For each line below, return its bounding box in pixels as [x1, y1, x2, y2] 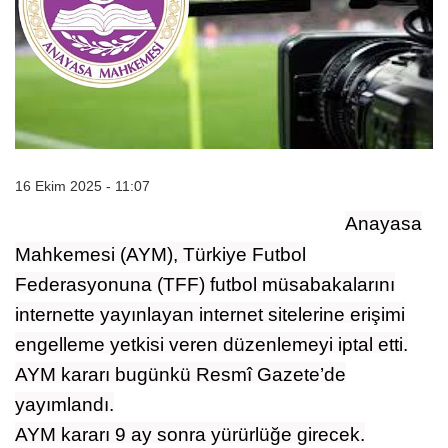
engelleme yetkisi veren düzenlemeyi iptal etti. [15, 333, 408, 355]
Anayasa [345, 212, 422, 234]
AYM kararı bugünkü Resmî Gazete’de [15, 363, 346, 385]
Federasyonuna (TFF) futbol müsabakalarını [15, 273, 395, 295]
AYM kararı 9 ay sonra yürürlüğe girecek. [15, 423, 365, 445]
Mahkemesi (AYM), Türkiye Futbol [15, 243, 306, 265]
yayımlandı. [15, 393, 114, 415]
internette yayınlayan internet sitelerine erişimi [15, 303, 405, 325]
